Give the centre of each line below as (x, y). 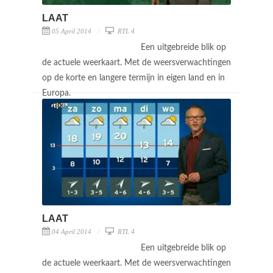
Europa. (58, 93)
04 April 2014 (72, 231)
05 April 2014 (72, 31)
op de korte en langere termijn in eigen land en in (133, 78)
